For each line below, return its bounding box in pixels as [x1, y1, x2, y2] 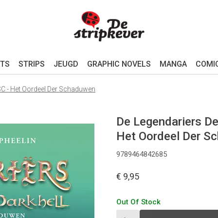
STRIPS [18, 59, 45, 69]
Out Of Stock [116, 198, 161, 206]
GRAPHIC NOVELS [87, 59, 151, 69]
